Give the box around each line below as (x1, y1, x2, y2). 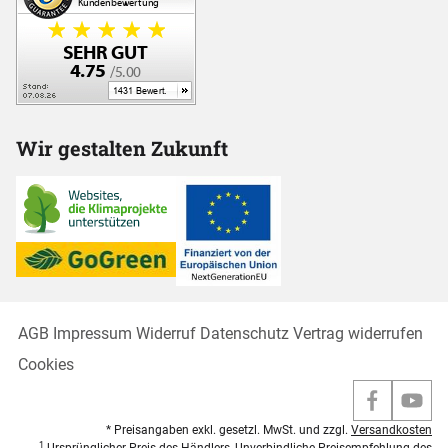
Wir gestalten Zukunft (16, 135, 228, 162)
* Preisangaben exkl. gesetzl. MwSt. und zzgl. (106, 423, 351, 438)
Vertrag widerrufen (293, 324, 423, 344)
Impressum (53, 324, 132, 344)
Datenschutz (200, 324, 289, 344)
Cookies (18, 355, 74, 375)
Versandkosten (351, 423, 432, 438)
